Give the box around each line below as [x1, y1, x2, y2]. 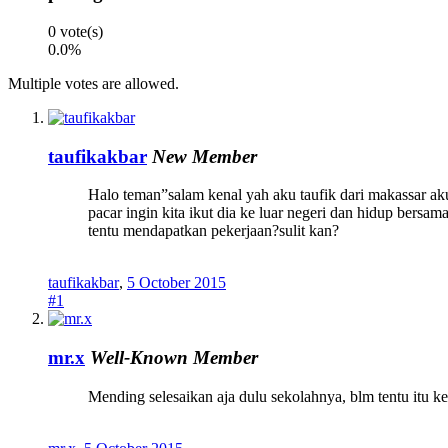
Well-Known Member [90, 347, 258, 369]
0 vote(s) [48, 22, 103, 40]
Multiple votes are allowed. [8, 74, 179, 92]
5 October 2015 [127, 274, 226, 292]
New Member [152, 145, 257, 167]
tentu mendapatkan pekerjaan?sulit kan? [88, 222, 339, 240]
